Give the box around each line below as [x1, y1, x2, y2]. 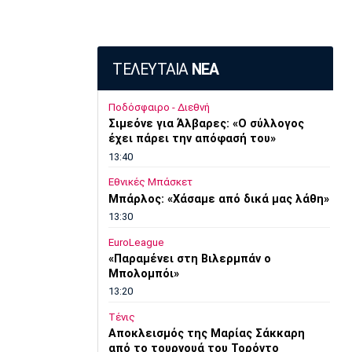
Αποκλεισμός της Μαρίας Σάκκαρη [108, 327, 305, 341]
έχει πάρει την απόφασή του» [108, 132, 276, 146]
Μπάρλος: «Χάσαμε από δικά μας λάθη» [108, 192, 329, 206]
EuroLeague [108, 236, 164, 248]
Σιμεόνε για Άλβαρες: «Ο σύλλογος [108, 117, 304, 131]
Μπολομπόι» [108, 266, 179, 280]
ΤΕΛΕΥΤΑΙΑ [112, 60, 192, 79]
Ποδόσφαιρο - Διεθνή [108, 101, 210, 113]
